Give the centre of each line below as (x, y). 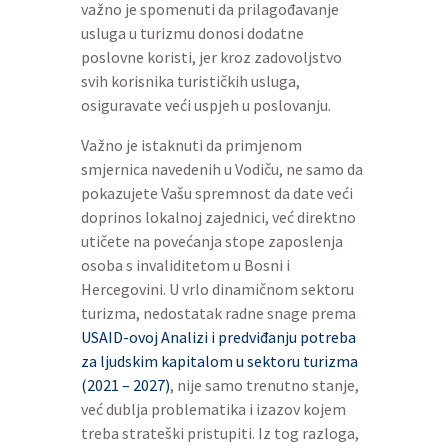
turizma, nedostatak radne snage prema (218, 312)
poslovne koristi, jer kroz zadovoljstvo (211, 56)
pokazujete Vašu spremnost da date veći (216, 192)
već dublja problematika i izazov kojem (213, 408)
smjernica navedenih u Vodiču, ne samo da (221, 168)
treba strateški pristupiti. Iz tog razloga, (219, 432)
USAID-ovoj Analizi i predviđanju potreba (218, 336)
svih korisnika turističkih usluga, (190, 80)
